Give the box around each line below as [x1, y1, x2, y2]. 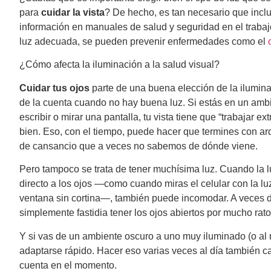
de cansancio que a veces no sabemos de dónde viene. [19, 140, 260, 151]
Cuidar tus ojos [19, 82, 92, 93]
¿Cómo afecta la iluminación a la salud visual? [19, 59, 222, 70]
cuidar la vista [41, 7, 105, 18]
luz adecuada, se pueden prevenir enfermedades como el [19, 36, 266, 47]
